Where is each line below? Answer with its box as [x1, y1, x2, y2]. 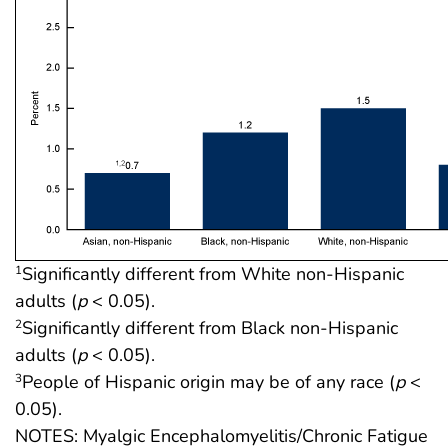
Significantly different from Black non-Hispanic [22, 315, 398, 340]
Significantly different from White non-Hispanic [22, 261, 404, 286]
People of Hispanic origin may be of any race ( [22, 369, 395, 394]
